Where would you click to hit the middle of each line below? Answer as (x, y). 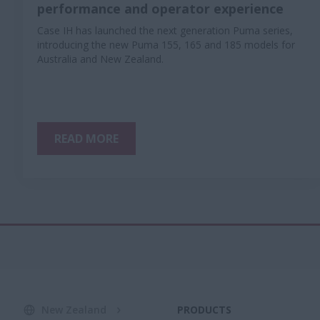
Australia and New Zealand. (100, 59)
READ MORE (86, 139)
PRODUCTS (204, 310)
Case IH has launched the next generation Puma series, (165, 30)
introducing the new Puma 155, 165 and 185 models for (166, 45)
